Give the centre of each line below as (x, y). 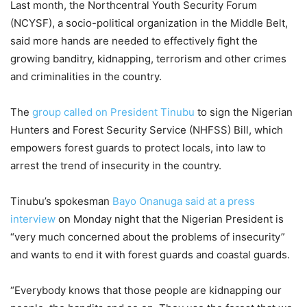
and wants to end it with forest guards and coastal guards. (150, 255)
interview (33, 219)
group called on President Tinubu (113, 112)
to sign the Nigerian (244, 112)
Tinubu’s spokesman (61, 201)
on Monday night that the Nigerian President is (170, 219)
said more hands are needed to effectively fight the (134, 41)
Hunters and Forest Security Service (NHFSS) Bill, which (147, 130)
